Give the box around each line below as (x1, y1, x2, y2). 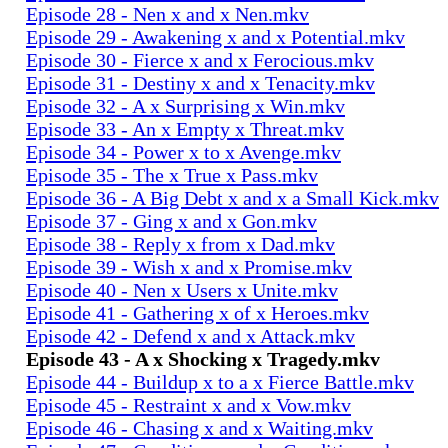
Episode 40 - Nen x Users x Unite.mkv (26, 278, 338, 301)
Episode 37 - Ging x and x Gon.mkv (26, 209, 317, 232)
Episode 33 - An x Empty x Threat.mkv (26, 117, 344, 140)
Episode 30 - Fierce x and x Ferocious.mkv (26, 48, 374, 71)
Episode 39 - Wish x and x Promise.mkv (26, 255, 352, 278)
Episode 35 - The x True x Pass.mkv (26, 163, 318, 186)
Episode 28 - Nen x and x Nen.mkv (26, 2, 309, 25)
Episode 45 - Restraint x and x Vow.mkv (26, 393, 351, 416)
